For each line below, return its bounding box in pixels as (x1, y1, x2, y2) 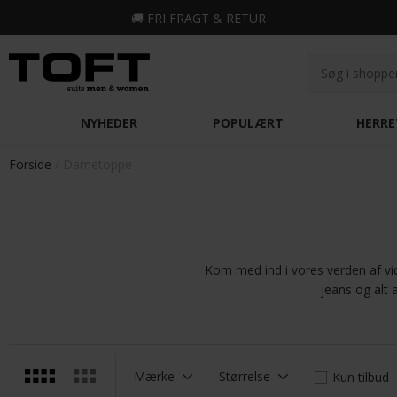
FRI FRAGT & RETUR (147, 10, 266, 27)
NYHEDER (81, 114, 138, 132)
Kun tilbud (332, 368, 389, 385)
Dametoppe (63, 156, 132, 174)
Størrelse (219, 367, 270, 385)
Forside (9, 156, 51, 174)
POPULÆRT (213, 114, 284, 132)
